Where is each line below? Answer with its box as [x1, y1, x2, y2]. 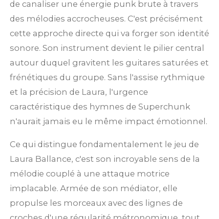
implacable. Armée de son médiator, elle [10, 183, 177, 193]
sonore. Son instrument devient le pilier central [10, 43, 204, 53]
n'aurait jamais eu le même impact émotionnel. [10, 116, 207, 127]
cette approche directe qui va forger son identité [10, 28, 209, 39]
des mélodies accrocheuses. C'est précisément [10, 14, 203, 24]
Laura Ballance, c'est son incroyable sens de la [10, 153, 200, 164]
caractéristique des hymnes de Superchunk [10, 102, 190, 112]
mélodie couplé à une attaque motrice [10, 168, 170, 178]
